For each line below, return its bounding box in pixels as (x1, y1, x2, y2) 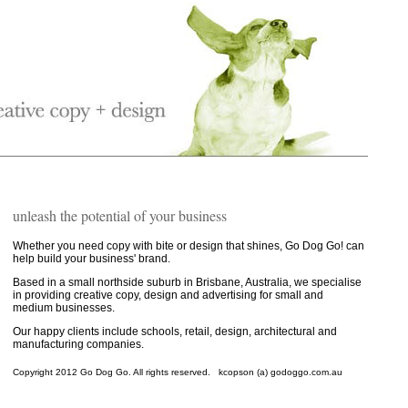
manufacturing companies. (13, 338, 144, 351)
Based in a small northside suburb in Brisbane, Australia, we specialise (13, 276, 362, 289)
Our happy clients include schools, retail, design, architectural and (13, 325, 337, 338)
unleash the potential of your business (13, 206, 227, 225)
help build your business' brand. (13, 252, 170, 265)
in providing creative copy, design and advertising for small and (13, 289, 323, 301)
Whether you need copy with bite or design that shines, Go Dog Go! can (13, 240, 364, 252)
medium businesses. (13, 301, 115, 314)
